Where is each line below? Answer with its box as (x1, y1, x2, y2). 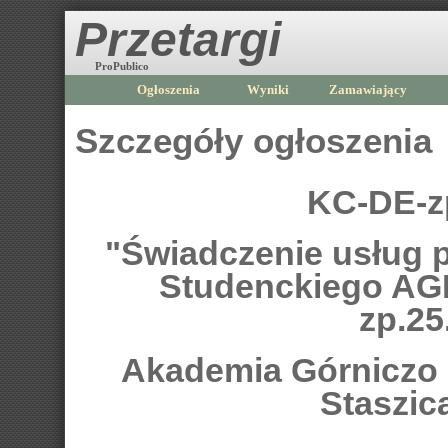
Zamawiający (329, 82, 407, 97)
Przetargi (75, 13, 281, 66)
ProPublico (95, 60, 149, 72)
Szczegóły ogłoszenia (75, 122, 432, 160)
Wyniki (247, 82, 289, 97)
